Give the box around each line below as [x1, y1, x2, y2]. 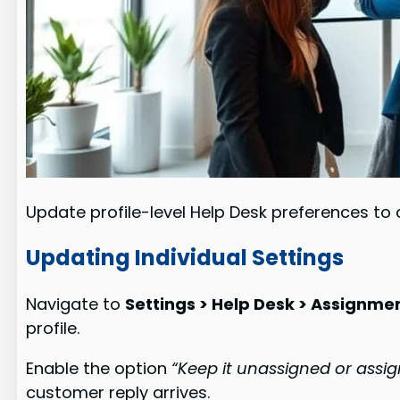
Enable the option [26, 356, 172, 379]
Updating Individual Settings [26, 242, 345, 272]
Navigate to [26, 292, 126, 315]
